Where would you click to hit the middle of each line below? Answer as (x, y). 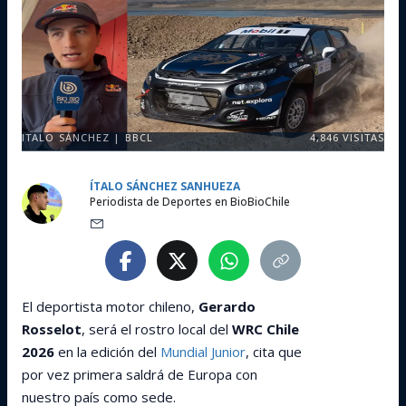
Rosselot (52, 329)
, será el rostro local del (157, 329)
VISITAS (362, 137)
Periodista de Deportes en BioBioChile (190, 202)
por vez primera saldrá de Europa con (140, 374)
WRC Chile (266, 329)
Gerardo (227, 306)
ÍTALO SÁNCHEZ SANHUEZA (165, 186)
